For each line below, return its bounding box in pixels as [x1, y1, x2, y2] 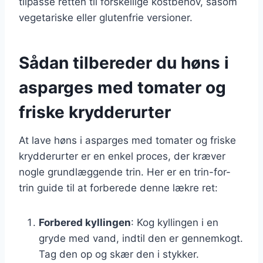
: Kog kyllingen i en [131, 216, 218, 228]
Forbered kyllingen [39, 216, 131, 228]
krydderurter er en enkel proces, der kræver [19, 150, 225, 162]
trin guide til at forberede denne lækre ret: [19, 181, 218, 194]
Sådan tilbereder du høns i [19, 52, 229, 73]
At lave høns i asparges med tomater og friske [19, 134, 236, 146]
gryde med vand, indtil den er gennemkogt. [39, 232, 243, 244]
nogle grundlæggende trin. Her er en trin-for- [19, 166, 231, 178]
